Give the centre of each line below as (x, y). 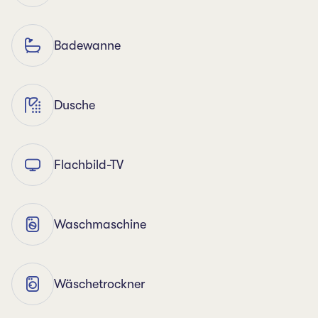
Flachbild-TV (89, 165)
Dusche (75, 105)
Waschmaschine (100, 224)
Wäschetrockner (99, 284)
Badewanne (87, 45)
